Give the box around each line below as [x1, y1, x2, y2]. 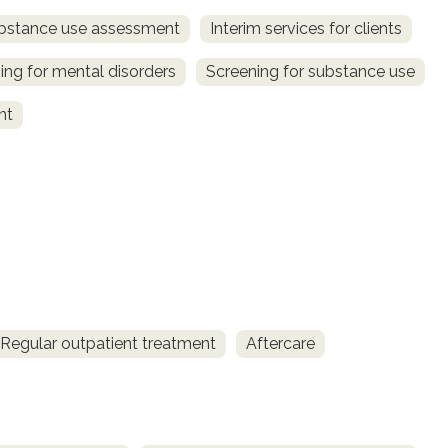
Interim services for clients [210, 18, 402, 38]
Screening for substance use [206, 61, 415, 81]
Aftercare [246, 334, 315, 354]
